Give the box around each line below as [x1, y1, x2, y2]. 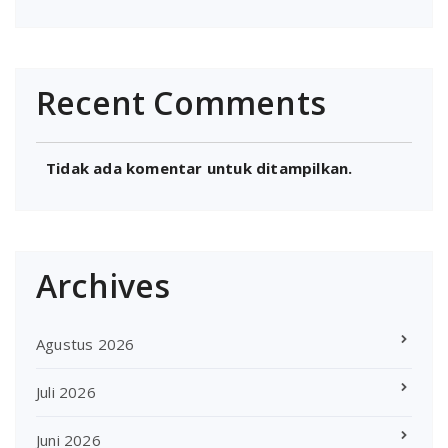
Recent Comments [36, 80, 326, 124]
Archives [36, 263, 171, 307]
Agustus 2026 [36, 333, 135, 354]
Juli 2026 [36, 381, 96, 402]
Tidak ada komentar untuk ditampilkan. [46, 158, 353, 179]
